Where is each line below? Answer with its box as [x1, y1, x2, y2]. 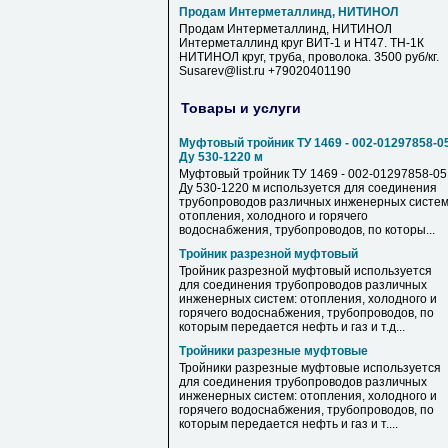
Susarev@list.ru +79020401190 [179, 64, 351, 78]
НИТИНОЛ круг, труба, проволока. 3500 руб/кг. [179, 50, 439, 64]
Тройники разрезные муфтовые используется [179, 361, 441, 375]
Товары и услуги [181, 99, 301, 116]
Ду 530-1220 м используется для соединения [179, 181, 437, 195]
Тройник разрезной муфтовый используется [179, 264, 432, 278]
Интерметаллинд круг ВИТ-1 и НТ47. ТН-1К [179, 36, 424, 50]
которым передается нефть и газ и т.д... [179, 320, 405, 334]
